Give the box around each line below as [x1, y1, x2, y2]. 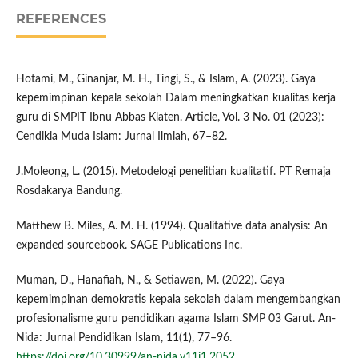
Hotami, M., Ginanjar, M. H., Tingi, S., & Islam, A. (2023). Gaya [15, 74, 316, 86]
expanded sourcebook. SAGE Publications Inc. [15, 240, 242, 252]
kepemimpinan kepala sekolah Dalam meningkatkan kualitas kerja [15, 93, 336, 105]
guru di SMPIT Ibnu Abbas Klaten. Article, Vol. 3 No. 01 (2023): [15, 112, 324, 124]
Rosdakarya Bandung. [15, 185, 122, 197]
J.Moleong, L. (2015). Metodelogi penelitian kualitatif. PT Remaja [15, 166, 331, 178]
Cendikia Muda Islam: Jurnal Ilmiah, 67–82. [15, 131, 227, 143]
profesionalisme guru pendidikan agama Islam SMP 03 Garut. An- [15, 313, 336, 325]
